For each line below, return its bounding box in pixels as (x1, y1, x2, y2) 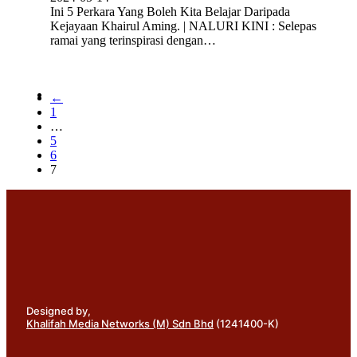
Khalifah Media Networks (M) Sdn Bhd (26, 316, 214, 330)
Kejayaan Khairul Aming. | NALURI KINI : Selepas (50, 18, 316, 33)
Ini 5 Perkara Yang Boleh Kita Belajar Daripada (50, 4, 290, 18)
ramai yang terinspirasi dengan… (50, 33, 216, 47)
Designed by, (26, 304, 91, 317)
